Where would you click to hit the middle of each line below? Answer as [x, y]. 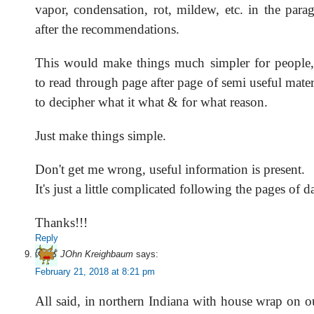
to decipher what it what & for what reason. [151, 102]
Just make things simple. [101, 135]
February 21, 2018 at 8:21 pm [95, 271]
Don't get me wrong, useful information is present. [170, 169]
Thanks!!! [61, 222]
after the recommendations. [107, 29]
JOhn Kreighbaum [97, 254]
